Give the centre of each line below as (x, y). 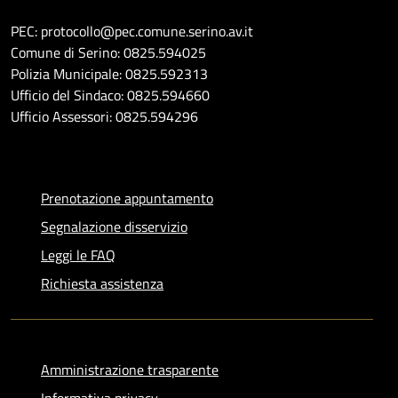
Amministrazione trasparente (130, 369)
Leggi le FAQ (78, 255)
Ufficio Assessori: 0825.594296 (104, 116)
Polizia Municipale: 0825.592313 (109, 73)
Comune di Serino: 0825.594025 (108, 52)
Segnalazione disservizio (114, 226)
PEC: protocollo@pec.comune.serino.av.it (132, 31)
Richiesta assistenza (102, 283)
